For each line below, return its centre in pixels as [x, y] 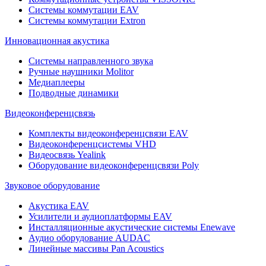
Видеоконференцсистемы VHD [92, 144]
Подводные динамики [74, 93]
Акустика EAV [59, 205]
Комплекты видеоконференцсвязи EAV [108, 133]
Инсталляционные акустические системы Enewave [132, 227]
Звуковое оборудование [52, 185]
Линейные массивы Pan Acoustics [96, 248]
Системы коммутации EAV [84, 9]
